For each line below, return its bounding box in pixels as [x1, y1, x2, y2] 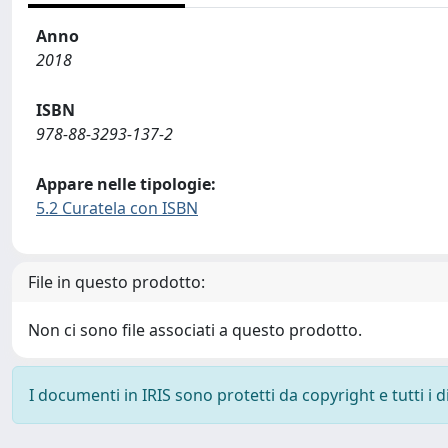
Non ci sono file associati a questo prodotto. [28, 319, 362, 341]
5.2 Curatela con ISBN [36, 197, 198, 219]
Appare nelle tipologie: [36, 173, 216, 195]
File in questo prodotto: [28, 271, 205, 293]
